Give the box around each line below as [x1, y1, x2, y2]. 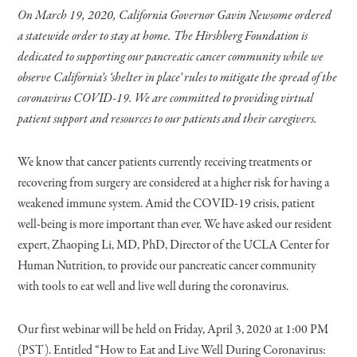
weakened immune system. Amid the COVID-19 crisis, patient [18, 194, 316, 213]
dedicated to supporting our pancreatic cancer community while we [18, 48, 324, 66]
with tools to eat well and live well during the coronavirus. [18, 277, 289, 296]
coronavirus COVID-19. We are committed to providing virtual [18, 89, 314, 108]
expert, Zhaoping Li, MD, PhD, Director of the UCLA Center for [18, 236, 330, 254]
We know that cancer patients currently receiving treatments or [18, 153, 312, 171]
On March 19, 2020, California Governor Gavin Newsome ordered [18, 6, 332, 25]
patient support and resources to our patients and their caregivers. [18, 110, 318, 128]
